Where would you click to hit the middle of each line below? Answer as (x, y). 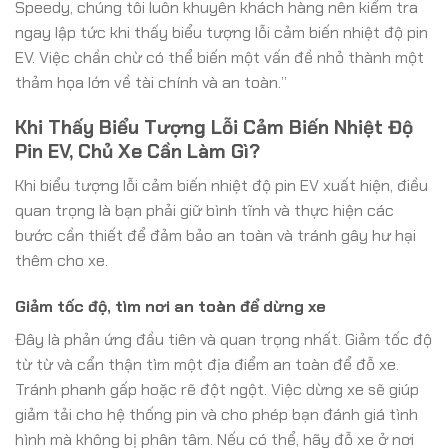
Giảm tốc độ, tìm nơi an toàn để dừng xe (170, 307)
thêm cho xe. (61, 261)
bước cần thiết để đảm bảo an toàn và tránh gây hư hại (215, 236)
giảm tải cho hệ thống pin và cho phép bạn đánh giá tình (216, 415)
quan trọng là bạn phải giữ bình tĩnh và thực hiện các (204, 211)
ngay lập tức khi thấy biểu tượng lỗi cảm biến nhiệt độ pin (221, 32)
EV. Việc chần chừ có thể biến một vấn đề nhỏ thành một (219, 57)
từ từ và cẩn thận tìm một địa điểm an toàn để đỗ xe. (207, 365)
